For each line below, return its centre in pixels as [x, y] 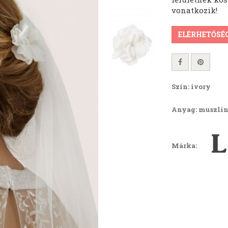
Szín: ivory [191, 87]
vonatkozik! [194, 10]
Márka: [185, 146]
